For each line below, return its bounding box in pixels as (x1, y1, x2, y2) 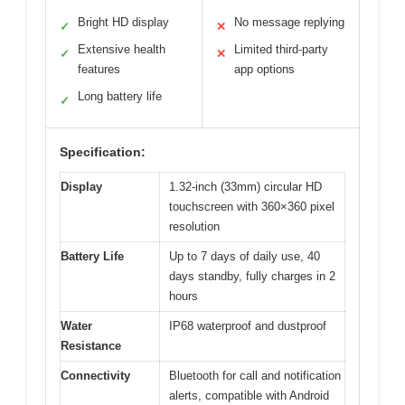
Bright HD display (78, 14, 169, 29)
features (78, 61, 120, 76)
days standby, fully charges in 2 (169, 268, 335, 283)
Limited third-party (234, 42, 328, 56)
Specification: (60, 144, 146, 159)
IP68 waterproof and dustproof (169, 318, 326, 333)
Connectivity (61, 368, 130, 382)
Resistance (61, 338, 121, 353)
